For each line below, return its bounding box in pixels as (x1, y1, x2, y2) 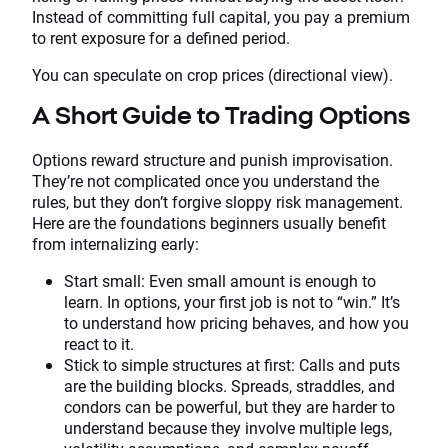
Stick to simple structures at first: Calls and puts (64, 354, 400, 376)
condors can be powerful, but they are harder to (64, 396, 395, 418)
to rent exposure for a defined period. (32, 27, 290, 49)
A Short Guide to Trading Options (32, 101, 415, 130)
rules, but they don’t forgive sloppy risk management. (32, 191, 403, 213)
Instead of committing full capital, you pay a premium (32, 6, 410, 28)
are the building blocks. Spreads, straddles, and (64, 375, 395, 397)
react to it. (64, 333, 134, 355)
